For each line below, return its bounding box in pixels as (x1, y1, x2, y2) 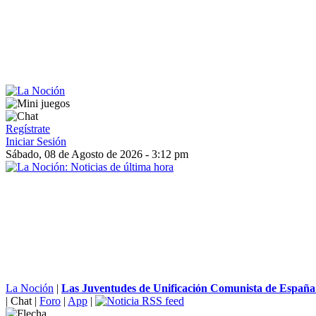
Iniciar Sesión (6, 135, 66, 147)
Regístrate (6, 123, 50, 135)
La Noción (6, 282, 54, 294)
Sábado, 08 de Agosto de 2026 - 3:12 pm (6, 148, 188, 160)
